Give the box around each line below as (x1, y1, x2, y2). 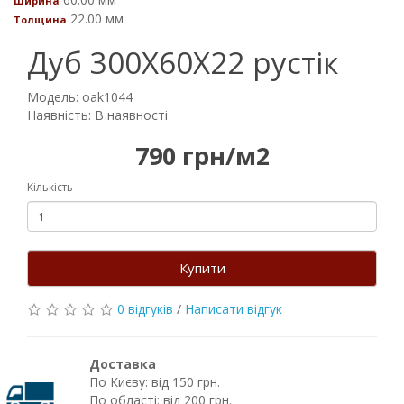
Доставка (88, 355, 156, 372)
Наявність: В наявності (27, 106, 168, 124)
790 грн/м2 (134, 139, 270, 172)
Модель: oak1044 (27, 88, 133, 106)
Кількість (27, 179, 73, 195)
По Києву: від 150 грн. (88, 373, 220, 390)
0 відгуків (117, 300, 173, 317)
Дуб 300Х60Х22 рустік (27, 42, 338, 83)
